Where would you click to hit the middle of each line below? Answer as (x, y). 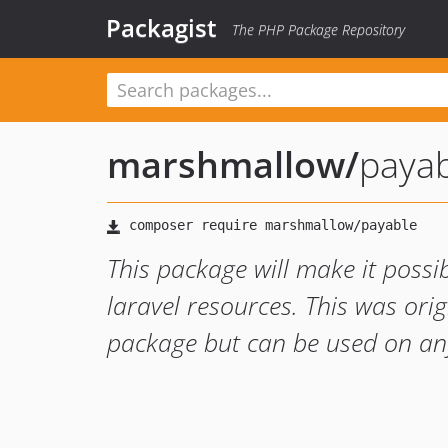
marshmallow (226, 164)
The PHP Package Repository (318, 29)
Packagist (161, 27)
